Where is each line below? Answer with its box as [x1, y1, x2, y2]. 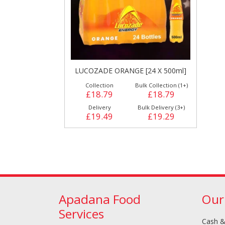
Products [94, 95, 124, 104]
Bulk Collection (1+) [135, 81, 188, 89]
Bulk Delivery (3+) [138, 103, 185, 111]
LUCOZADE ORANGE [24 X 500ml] [74, 66, 186, 76]
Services [59, 205, 104, 222]
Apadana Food [59, 191, 141, 208]
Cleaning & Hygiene [77, 85, 141, 95]
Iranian [191, 208, 214, 218]
